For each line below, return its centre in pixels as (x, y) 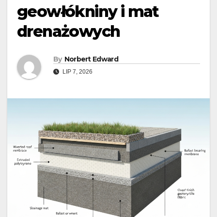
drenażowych (69, 31)
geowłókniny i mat (88, 12)
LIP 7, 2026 (77, 72)
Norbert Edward (91, 59)
